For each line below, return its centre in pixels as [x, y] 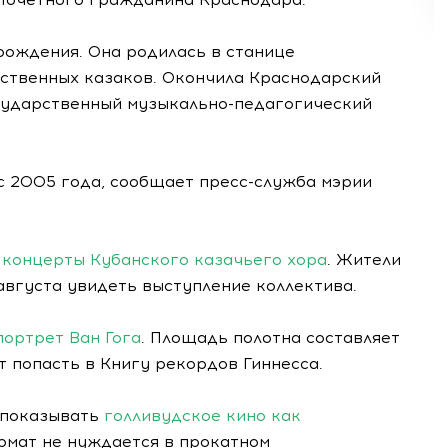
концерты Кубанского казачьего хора [164, 259]
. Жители [364, 259]
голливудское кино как [202, 415]
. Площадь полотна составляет [270, 337]
